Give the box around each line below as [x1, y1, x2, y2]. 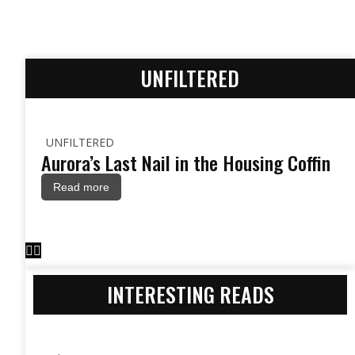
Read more [53, 181, 109, 193]
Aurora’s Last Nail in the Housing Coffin [41, 148, 330, 177]
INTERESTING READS [106, 279, 274, 310]
